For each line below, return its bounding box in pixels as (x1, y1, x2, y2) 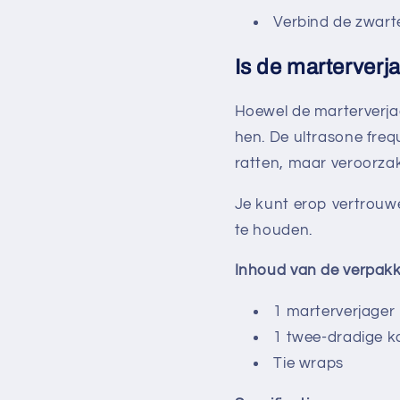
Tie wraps (273, 355, 344, 372)
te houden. (234, 221, 312, 238)
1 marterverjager (273, 304, 396, 321)
